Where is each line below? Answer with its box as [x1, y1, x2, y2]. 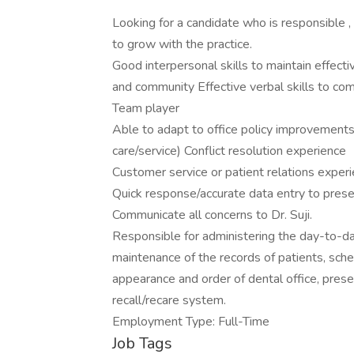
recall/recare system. [112, 292, 226, 309]
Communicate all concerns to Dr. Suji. [112, 206, 312, 224]
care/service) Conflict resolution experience [112, 142, 346, 160]
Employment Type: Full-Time [112, 313, 269, 330]
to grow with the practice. [112, 36, 252, 53]
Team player [112, 100, 179, 117]
